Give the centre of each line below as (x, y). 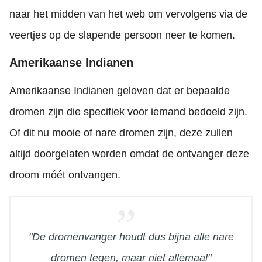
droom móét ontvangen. (65, 175)
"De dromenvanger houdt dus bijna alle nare (131, 237)
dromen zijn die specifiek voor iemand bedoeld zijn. (128, 112)
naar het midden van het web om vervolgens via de (128, 14)
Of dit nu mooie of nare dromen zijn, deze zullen (121, 133)
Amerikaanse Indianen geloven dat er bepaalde (120, 91)
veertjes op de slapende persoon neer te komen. (122, 35)
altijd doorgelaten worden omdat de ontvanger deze (129, 154)
